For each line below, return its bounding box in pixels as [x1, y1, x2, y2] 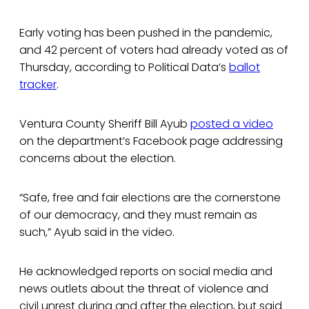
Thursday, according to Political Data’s [19, 59, 229, 76]
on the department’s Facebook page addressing [19, 133, 283, 150]
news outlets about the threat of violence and [19, 281, 268, 297]
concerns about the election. [19, 150, 176, 167]
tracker [19, 77, 57, 93]
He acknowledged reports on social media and [19, 263, 272, 280]
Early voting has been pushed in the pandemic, [19, 25, 272, 41]
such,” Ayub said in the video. [19, 224, 175, 241]
